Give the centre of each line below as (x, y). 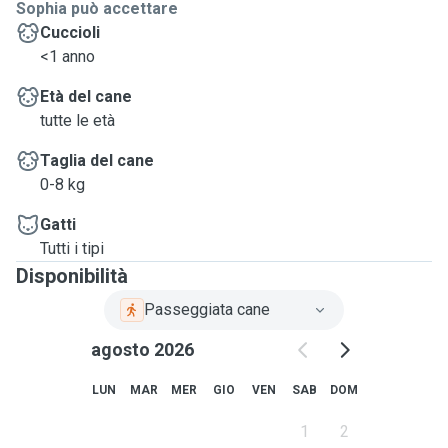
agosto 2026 (142, 349)
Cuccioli (70, 32)
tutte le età (77, 120)
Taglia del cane (97, 160)
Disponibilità (72, 276)
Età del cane (86, 96)
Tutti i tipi (72, 248)
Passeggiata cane (207, 309)
